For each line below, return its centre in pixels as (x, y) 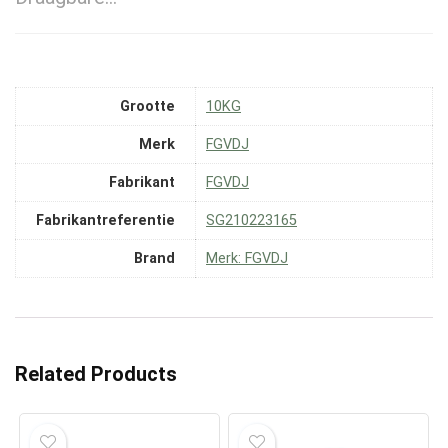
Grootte (147, 107)
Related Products (96, 374)
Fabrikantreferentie (105, 221)
